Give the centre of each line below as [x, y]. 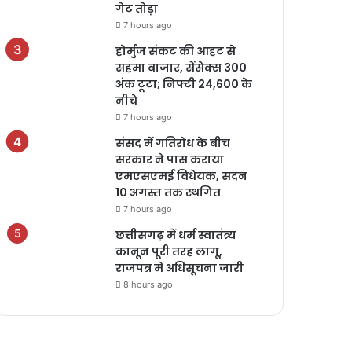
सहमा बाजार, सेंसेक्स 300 [181, 68]
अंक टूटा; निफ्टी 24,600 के [184, 84]
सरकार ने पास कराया [170, 159]
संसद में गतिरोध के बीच [173, 143]
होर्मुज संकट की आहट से [176, 51]
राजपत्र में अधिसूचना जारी [180, 268]
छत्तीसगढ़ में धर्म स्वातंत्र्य [176, 235]
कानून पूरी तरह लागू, [169, 251]
